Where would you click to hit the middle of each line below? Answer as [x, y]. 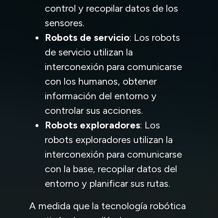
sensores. [65, 23]
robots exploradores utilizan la [109, 139]
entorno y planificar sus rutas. [108, 183]
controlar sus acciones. [94, 110]
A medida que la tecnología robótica [108, 206]
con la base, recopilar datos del [111, 169]
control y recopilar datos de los [111, 8]
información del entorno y [101, 96]
